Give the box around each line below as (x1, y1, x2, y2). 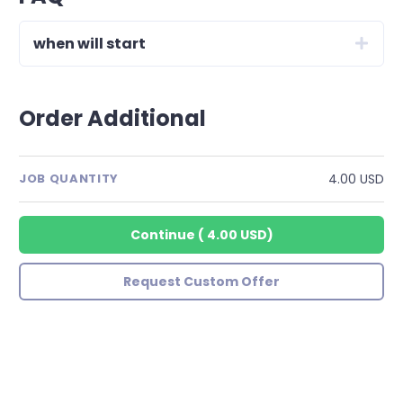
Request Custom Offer (123, 272, 280, 291)
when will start (33, 32, 146, 54)
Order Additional (19, 103, 206, 133)
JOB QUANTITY (19, 170, 119, 188)
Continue (130, 225, 195, 244)
